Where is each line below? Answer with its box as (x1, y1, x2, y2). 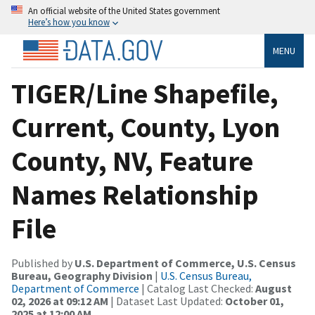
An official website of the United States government (28, 5, 220, 16)
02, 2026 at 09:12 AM (11, 293, 108, 308)
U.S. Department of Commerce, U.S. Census (75, 255, 296, 270)
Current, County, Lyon (11, 109, 280, 145)
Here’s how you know (28, 16, 110, 27)
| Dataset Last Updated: (108, 293, 225, 308)
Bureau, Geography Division (11, 268, 153, 283)
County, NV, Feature (11, 143, 253, 179)
